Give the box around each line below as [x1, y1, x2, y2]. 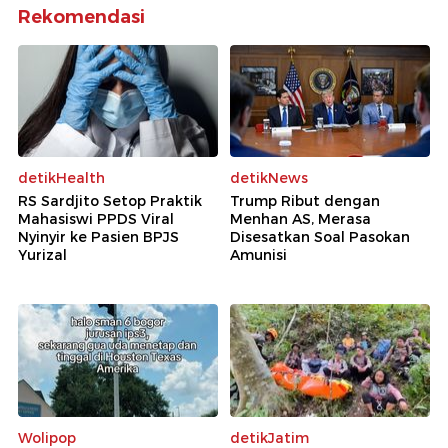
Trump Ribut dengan [230, 192, 380, 211]
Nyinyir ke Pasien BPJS [18, 228, 179, 247]
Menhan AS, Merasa [230, 210, 371, 229]
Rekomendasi [18, 5, 145, 28]
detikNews [230, 169, 308, 188]
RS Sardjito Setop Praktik [18, 192, 202, 211]
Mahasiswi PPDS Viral [18, 210, 174, 229]
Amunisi [230, 246, 287, 265]
